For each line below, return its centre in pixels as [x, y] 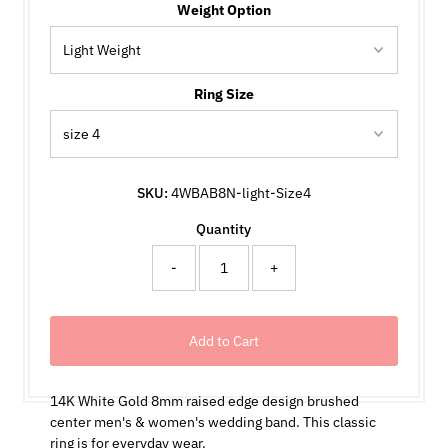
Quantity [224, 228]
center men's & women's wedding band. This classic [212, 421]
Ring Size [223, 93]
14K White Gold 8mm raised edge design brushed [204, 400]
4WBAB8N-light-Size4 [240, 192]
